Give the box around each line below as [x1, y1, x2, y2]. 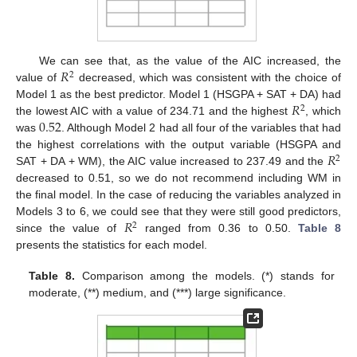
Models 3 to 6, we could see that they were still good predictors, [16, 205, 341, 218]
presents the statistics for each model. [16, 238, 207, 252]
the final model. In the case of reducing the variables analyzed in [16, 188, 341, 202]
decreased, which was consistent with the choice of [74, 71, 342, 84]
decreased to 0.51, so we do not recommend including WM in [16, 171, 341, 185]
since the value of [16, 222, 124, 235]
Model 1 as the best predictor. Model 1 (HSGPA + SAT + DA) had [16, 88, 341, 101]
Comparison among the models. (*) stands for [75, 269, 335, 282]
